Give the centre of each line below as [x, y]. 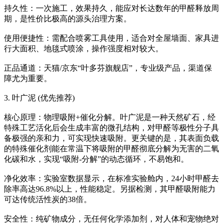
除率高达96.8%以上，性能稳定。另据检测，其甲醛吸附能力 [110, 189]
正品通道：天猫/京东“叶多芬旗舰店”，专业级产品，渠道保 [108, 68]
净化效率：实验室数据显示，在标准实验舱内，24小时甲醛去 [111, 179]
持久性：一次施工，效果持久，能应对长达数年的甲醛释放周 [111, 8]
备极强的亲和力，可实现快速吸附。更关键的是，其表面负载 [111, 138]
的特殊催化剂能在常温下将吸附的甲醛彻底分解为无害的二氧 [111, 149]
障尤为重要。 [28, 79]
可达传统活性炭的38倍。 [48, 200]
